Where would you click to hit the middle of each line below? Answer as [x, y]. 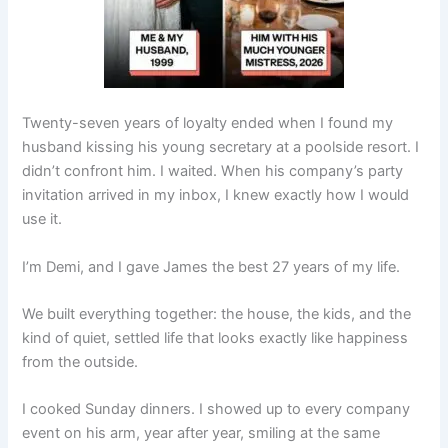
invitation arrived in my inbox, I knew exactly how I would [216, 195]
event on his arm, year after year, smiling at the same [201, 433]
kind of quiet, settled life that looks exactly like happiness [215, 337]
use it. [42, 219]
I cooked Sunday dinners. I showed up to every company [216, 409]
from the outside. [80, 361]
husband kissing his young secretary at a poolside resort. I [221, 147]
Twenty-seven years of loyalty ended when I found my [208, 123]
